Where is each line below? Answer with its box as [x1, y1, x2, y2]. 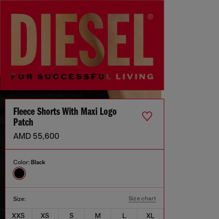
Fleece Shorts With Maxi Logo [13, 107, 117, 118]
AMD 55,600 [13, 132, 59, 141]
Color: [13, 159, 31, 166]
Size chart [129, 195, 156, 202]
